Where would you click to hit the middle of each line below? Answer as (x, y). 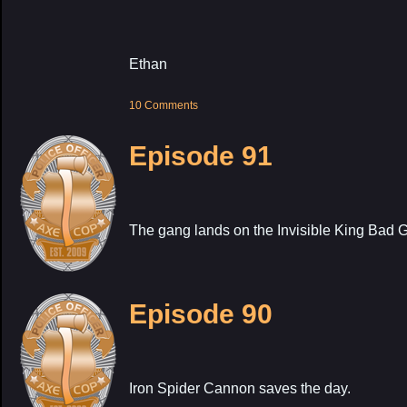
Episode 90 (201, 314)
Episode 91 (201, 156)
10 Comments (164, 105)
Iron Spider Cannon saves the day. (240, 388)
